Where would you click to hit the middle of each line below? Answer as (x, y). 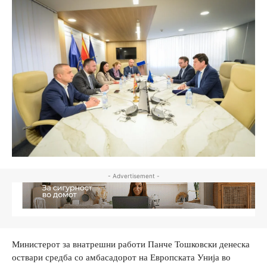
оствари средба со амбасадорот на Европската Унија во (121, 257)
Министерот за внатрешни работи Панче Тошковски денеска (131, 244)
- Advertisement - (133, 176)
